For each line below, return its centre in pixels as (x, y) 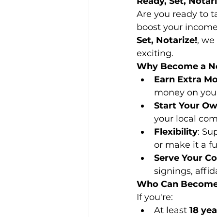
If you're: (155, 197)
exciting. (155, 53)
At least (172, 210)
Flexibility (176, 132)
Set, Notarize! (167, 40)
